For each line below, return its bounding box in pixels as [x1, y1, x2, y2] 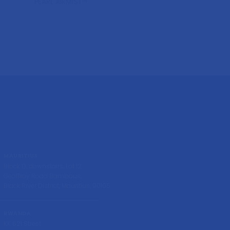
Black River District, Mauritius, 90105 [4, 181, 110, 190]
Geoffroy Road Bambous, [4, 171, 82, 181]
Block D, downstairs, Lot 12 [4, 162, 82, 171]
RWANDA [4, 209, 31, 217]
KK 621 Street [4, 219, 41, 228]
